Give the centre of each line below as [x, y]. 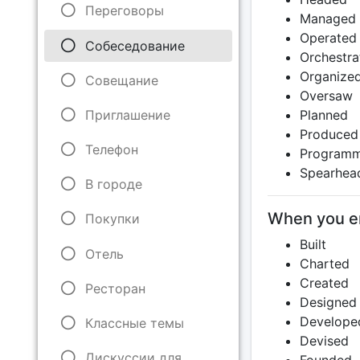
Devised [324, 341]
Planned [323, 115]
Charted [324, 264]
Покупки [112, 219]
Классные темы [134, 323]
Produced [329, 134]
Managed [327, 18]
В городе [113, 184]
